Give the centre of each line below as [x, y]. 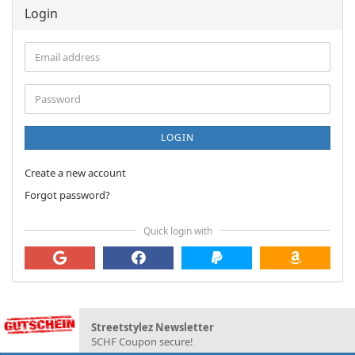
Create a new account [75, 173]
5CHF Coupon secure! [142, 342]
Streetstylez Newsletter [153, 327]
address [53, 71]
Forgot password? [67, 195]
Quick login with [177, 231]
